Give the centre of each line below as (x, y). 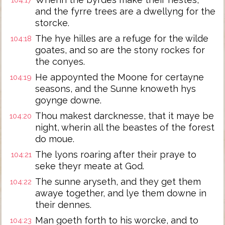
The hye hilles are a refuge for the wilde (122, 38)
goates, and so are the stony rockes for (120, 50)
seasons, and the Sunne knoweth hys (116, 89)
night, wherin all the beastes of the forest (125, 127)
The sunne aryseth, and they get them (118, 182)
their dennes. (63, 205)
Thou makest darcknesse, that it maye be (125, 116)
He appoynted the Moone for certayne (120, 77)
